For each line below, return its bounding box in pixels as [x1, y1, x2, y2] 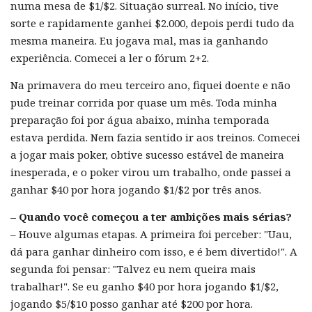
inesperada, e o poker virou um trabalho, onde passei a [10, 164, 291, 179]
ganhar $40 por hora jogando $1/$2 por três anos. [10, 182, 261, 196]
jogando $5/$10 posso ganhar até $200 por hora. [10, 296, 253, 311]
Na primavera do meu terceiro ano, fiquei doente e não [10, 77, 290, 92]
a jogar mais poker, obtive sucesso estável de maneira [10, 147, 284, 162]
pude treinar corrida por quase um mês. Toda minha [10, 95, 277, 109]
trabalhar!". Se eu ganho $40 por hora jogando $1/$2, [10, 279, 279, 293]
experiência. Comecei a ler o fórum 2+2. [10, 50, 209, 65]
